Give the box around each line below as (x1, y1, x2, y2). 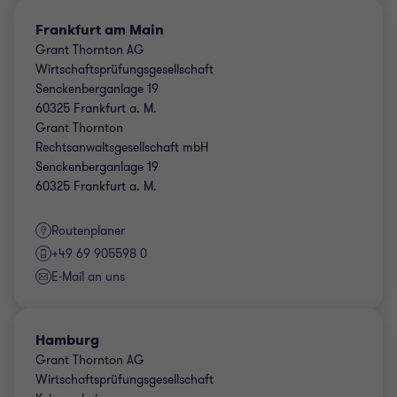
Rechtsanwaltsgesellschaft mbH (35, 139, 208, 156)
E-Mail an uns (51, 269, 125, 285)
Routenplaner (51, 222, 125, 239)
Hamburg (35, 331, 99, 349)
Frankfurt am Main (35, 20, 164, 39)
